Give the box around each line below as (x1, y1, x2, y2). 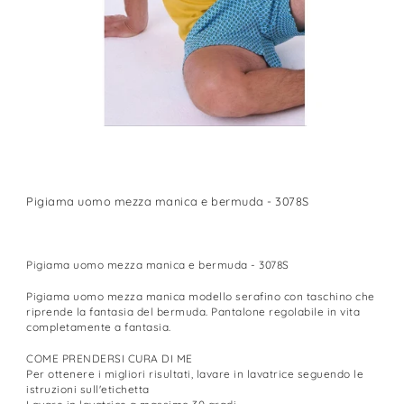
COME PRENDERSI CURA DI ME (26, 351, 193, 365)
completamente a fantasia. (26, 319, 175, 334)
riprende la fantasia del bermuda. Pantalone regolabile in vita (26, 304, 361, 318)
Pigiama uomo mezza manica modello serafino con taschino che (26, 289, 375, 303)
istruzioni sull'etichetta (26, 381, 150, 396)
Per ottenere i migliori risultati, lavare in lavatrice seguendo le (26, 366, 364, 381)
